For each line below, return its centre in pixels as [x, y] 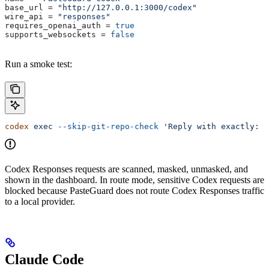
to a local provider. [40, 202]
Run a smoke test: [38, 64]
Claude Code [44, 260]
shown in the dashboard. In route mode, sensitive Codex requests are [134, 180]
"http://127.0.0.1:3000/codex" [127, 8]
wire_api [24, 17]
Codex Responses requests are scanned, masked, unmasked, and [126, 169]
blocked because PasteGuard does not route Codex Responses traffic [134, 191]
